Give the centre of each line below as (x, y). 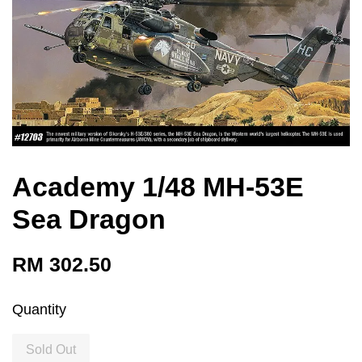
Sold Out (51, 350)
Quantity (39, 310)
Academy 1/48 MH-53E (158, 187)
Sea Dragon (89, 219)
